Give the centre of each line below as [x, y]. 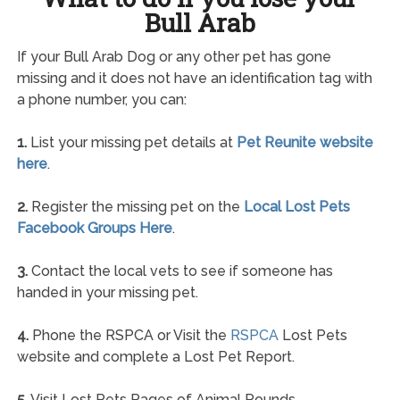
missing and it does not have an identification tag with [194, 78]
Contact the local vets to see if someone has [180, 271]
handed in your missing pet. [107, 292]
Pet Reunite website [304, 142]
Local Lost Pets [296, 206]
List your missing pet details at [131, 142]
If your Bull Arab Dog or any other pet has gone [174, 56]
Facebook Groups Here [94, 228]
